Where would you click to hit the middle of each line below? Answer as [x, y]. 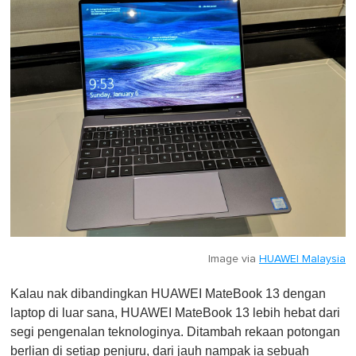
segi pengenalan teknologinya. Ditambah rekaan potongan [175, 331]
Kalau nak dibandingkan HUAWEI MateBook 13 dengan [168, 293]
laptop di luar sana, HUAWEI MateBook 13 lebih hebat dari [175, 312]
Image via [234, 259]
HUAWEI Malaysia [302, 259]
